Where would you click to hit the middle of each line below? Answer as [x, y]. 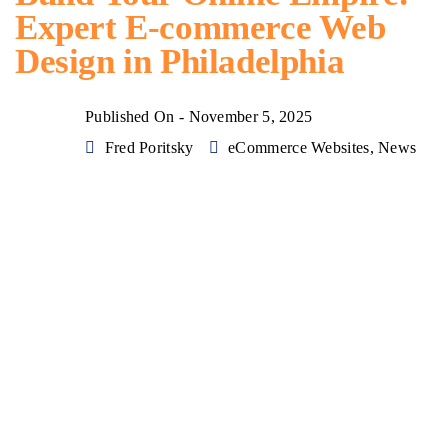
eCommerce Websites [299, 148]
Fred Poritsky [149, 148]
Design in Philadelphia [180, 62]
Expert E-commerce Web [200, 28]
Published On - [137, 117]
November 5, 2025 [250, 117]
